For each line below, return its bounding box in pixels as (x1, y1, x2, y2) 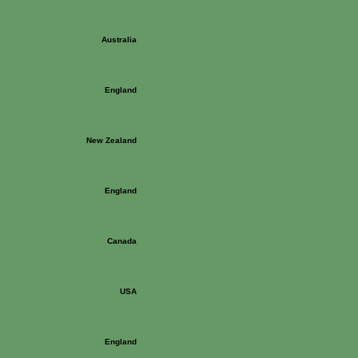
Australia (101, 35, 137, 44)
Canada (107, 237, 137, 245)
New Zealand (86, 136, 137, 145)
